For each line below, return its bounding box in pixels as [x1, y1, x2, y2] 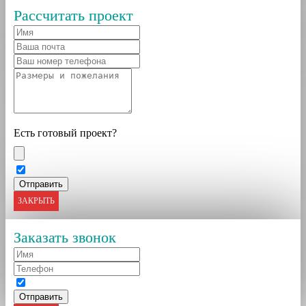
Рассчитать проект [14, 6, 133, 24]
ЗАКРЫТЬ [18, 196, 55, 206]
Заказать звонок [14, 228, 116, 246]
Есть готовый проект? [14, 126, 117, 139]
